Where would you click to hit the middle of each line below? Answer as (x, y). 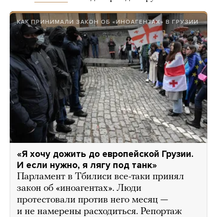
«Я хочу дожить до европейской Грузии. (105, 154)
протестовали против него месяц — (93, 200)
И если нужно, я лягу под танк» (87, 165)
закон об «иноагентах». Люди (79, 188)
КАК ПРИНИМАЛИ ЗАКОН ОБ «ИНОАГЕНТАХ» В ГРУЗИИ (108, 22)
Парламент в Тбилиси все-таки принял (101, 177)
